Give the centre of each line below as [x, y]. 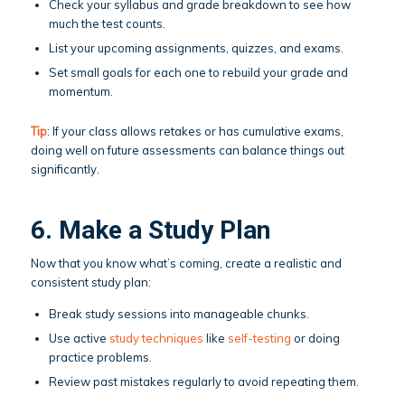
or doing [315, 338]
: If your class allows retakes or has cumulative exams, [195, 131]
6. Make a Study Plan [150, 230]
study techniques [156, 338]
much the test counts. [107, 23]
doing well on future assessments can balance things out [187, 150]
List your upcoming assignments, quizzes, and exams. [196, 47]
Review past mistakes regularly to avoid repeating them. [203, 381]
